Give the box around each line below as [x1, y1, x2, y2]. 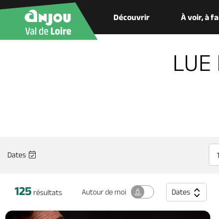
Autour [82, 188, 105, 196]
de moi [105, 188, 126, 196]
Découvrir [113, 13, 150, 22]
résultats [32, 188, 62, 197]
